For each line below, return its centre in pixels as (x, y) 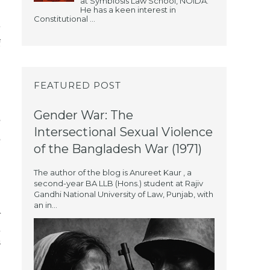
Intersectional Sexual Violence (123, 132)
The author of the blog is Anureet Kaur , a (113, 172)
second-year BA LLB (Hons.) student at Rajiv (118, 183)
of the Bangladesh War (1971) (118, 149)
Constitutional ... (64, 18)
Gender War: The (83, 115)
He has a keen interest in (128, 9)
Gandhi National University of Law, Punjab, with (124, 194)
